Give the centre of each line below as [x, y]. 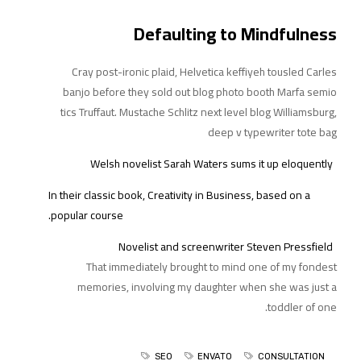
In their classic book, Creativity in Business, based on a [179, 195]
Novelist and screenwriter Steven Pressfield [226, 246]
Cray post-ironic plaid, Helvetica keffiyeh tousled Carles [204, 71]
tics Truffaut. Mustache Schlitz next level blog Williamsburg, [199, 112]
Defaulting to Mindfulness [235, 33]
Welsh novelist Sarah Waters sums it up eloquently [212, 163]
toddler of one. [302, 307]
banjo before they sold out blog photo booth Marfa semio [200, 91]
